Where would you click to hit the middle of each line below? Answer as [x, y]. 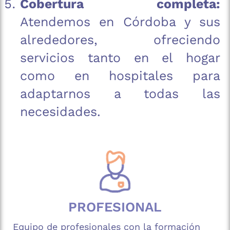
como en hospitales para [120, 76]
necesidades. [60, 112]
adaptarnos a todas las [120, 94]
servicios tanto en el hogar [120, 58]
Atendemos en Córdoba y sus [120, 22]
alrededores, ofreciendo [120, 40]
